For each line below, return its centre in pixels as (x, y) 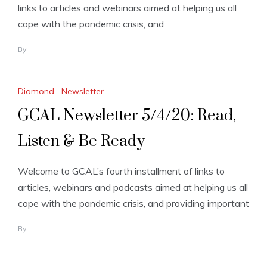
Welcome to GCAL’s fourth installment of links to (121, 171)
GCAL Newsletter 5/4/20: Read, (127, 116)
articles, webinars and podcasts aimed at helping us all (133, 187)
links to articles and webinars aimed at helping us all (127, 8)
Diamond (36, 91)
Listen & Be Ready (81, 142)
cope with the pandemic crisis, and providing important (133, 204)
